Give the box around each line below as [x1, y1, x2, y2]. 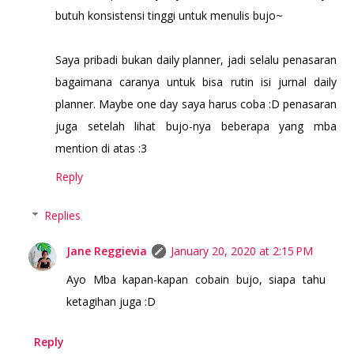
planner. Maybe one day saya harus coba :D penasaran [55, 96, 337, 112]
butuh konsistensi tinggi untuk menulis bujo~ [55, 8, 284, 24]
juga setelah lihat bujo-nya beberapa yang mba [55, 119, 337, 134]
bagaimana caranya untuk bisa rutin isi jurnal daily [55, 74, 337, 90]
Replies [43, 208, 81, 224]
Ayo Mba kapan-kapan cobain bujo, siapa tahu [66, 272, 326, 288]
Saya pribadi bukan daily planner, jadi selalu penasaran [55, 52, 337, 68]
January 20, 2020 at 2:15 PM [171, 243, 314, 259]
